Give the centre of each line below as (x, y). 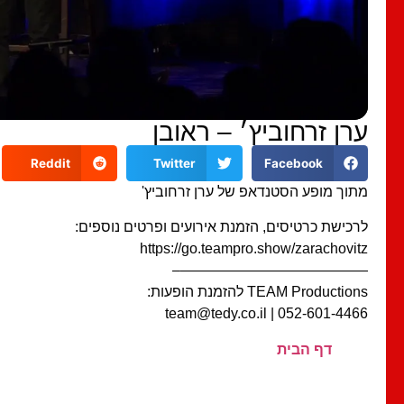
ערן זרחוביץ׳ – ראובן (260, 132)
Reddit (50, 163)
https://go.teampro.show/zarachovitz (254, 248)
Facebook (293, 163)
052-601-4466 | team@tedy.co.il (323, 313)
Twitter (174, 163)
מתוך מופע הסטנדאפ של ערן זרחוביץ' (255, 192)
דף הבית (304, 349)
